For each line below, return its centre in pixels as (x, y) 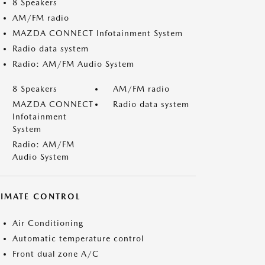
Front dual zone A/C (56, 254)
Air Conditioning (48, 223)
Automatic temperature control (78, 238)
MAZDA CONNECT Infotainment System (98, 33)
